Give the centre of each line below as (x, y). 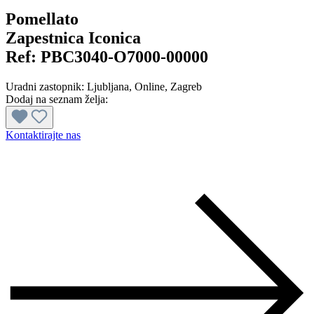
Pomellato (42, 19)
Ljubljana (108, 87)
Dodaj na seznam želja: (57, 100)
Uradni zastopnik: (46, 87)
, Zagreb (183, 87)
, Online (147, 87)
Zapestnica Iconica (73, 38)
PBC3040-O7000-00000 (124, 57)
